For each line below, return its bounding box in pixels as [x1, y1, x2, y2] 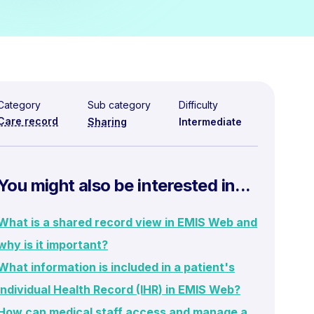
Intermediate [178, 116, 242, 128]
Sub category [88, 99, 151, 111]
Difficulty [178, 99, 218, 111]
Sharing [88, 116, 128, 128]
